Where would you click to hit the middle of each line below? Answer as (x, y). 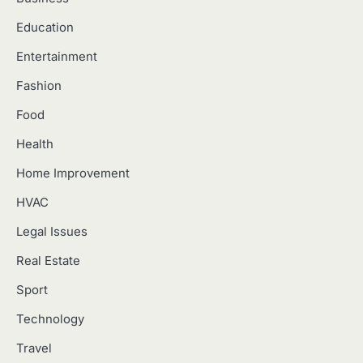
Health (35, 144)
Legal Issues (52, 231)
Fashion (39, 85)
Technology (50, 319)
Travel (34, 348)
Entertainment (57, 56)
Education (45, 27)
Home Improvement (73, 173)
